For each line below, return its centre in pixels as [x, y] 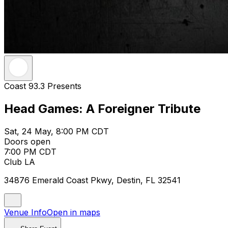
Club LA [20, 162]
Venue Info [25, 212]
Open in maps [74, 212]
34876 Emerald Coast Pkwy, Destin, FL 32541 [92, 180]
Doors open [27, 141]
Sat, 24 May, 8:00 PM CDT [56, 131]
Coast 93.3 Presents [43, 86]
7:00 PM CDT [30, 151]
